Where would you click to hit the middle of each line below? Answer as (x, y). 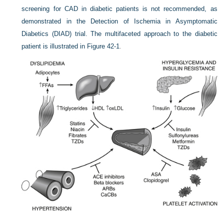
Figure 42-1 (103, 46)
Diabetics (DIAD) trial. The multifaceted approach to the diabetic (119, 34)
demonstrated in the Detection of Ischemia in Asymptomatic (119, 21)
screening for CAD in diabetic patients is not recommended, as (119, 9)
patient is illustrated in (54, 46)
